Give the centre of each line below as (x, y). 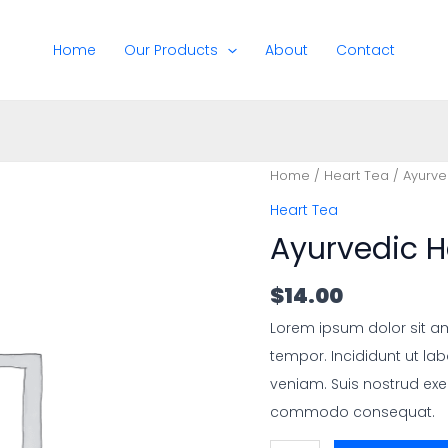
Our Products (171, 50)
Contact (365, 50)
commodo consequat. (352, 412)
